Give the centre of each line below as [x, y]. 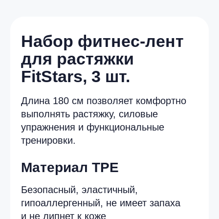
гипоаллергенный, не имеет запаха [72, 145]
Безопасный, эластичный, [57, 136]
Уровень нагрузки [58, 195]
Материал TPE [50, 120]
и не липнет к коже [45, 154]
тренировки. [34, 100]
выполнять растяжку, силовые [64, 81]
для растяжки [55, 42]
